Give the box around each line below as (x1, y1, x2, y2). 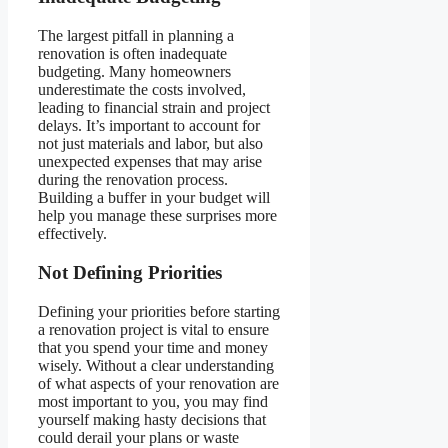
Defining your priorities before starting (38, 302, 280, 320)
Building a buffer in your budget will (38, 189, 270, 207)
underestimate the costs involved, (38, 81, 246, 99)
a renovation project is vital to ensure (38, 320, 269, 338)
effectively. (38, 225, 107, 243)
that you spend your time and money (38, 338, 268, 356)
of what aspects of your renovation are (38, 374, 279, 392)
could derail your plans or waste (38, 428, 239, 446)
